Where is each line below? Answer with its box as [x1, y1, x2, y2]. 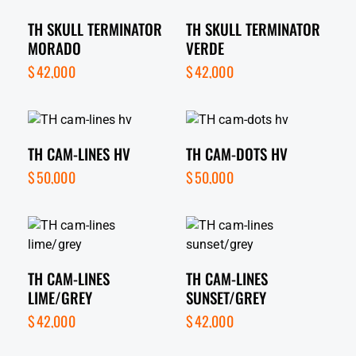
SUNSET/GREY [186, 285, 266, 308]
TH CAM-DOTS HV [186, 141, 288, 164]
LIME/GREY [28, 285, 92, 308]
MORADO [28, 36, 81, 59]
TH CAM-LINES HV [28, 141, 130, 164]
